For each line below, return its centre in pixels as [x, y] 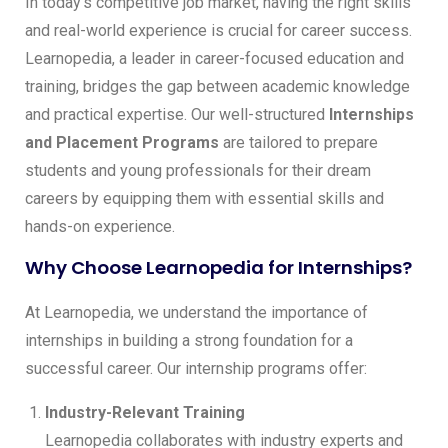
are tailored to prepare [298, 143]
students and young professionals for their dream [198, 171]
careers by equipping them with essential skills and [204, 199]
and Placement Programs [122, 143]
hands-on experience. [100, 227]
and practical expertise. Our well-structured [177, 115]
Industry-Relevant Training [145, 413]
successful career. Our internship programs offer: [196, 369]
